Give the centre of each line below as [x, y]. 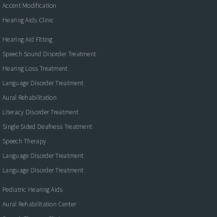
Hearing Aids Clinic [28, 20]
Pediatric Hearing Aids [33, 189]
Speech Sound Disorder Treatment [49, 54]
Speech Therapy [24, 141]
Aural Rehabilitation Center [39, 204]
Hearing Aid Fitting [28, 39]
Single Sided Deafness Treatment [47, 126]
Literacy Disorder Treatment [41, 112]
